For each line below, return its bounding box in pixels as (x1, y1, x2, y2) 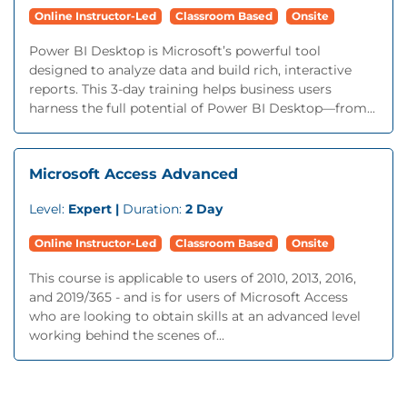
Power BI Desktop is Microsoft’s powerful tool (29, 43, 321, 59)
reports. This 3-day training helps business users (29, 81, 332, 97)
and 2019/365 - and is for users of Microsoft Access (29, 289, 348, 305)
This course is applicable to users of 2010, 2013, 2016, (29, 270, 356, 286)
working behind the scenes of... (29, 327, 224, 343)
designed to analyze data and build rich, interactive (29, 62, 352, 78)
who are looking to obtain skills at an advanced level (29, 308, 361, 324)
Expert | (68, 201, 123, 217)
